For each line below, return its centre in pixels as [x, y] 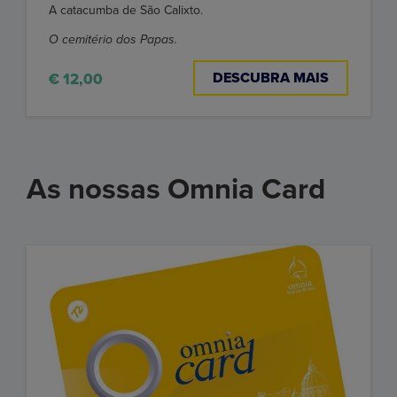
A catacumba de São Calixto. [126, 10]
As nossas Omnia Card [176, 189]
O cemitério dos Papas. [113, 39]
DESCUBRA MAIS [271, 78]
